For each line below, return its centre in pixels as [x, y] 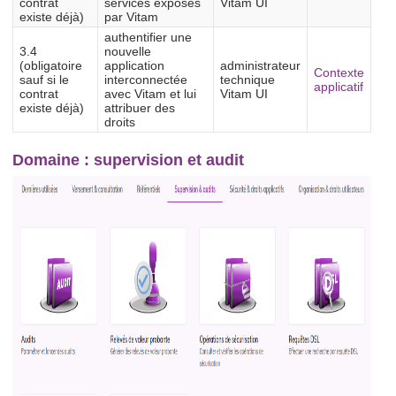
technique [247, 80]
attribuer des [140, 108]
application [134, 66]
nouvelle [128, 52]
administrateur [260, 66]
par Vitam [131, 17]
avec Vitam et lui [150, 94]
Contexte [339, 73]
